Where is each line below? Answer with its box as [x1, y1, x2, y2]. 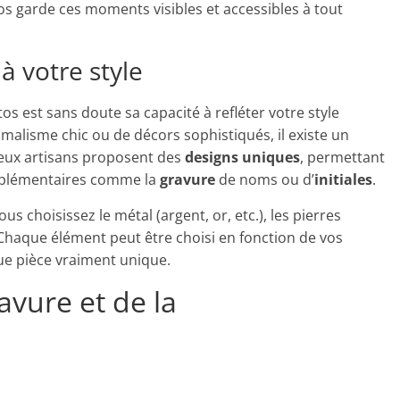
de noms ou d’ [215, 170, 314, 189]
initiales [314, 170, 372, 189]
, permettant [300, 147, 385, 167]
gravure [160, 170, 215, 189]
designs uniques [185, 147, 300, 167]
